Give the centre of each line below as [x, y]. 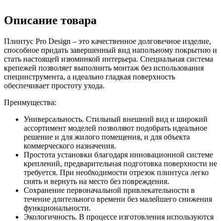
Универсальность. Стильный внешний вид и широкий [116, 119]
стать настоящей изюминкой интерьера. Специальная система [109, 59]
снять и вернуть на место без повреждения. [96, 181]
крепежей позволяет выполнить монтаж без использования [104, 68]
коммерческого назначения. [70, 146]
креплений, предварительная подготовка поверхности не [120, 163]
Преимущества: [30, 102]
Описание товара [50, 20]
